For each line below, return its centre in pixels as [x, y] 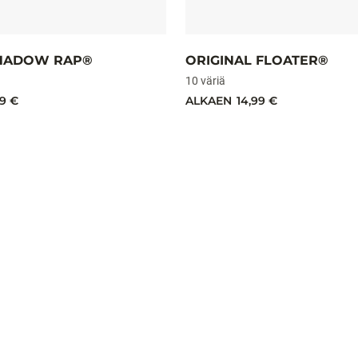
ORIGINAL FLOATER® [257, 61]
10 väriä [205, 81]
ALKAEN [209, 101]
